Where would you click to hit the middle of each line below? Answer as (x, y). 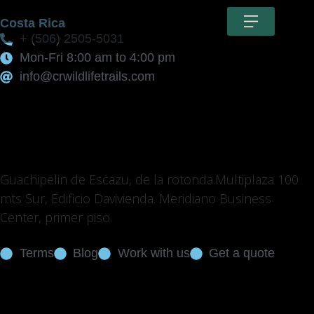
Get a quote (242, 253)
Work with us (153, 253)
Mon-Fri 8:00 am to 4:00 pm (97, 57)
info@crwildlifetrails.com (87, 76)
